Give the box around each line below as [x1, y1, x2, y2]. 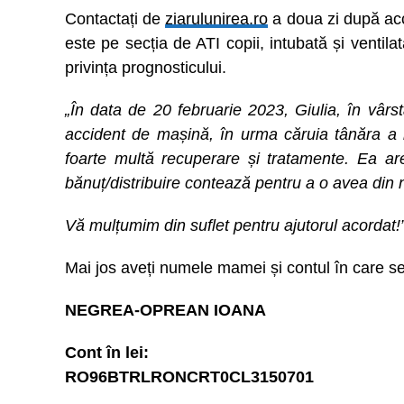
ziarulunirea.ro [165, 9, 269, 28]
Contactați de [65, 9, 166, 28]
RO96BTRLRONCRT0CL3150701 [65, 367, 314, 386]
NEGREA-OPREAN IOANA [65, 300, 266, 319]
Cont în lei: [65, 343, 149, 362]
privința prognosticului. [65, 58, 226, 77]
